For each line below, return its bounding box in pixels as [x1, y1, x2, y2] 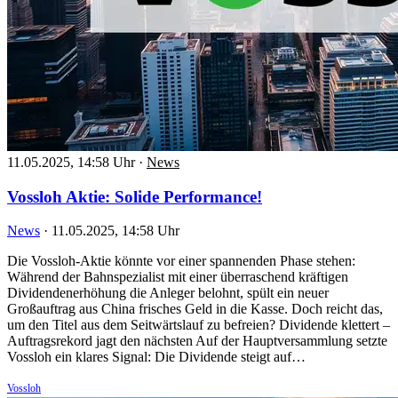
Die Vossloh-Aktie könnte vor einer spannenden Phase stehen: [7, 253, 355, 269]
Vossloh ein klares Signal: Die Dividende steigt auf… [7, 349, 306, 365]
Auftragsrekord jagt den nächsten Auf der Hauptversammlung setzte [7, 333, 387, 349]
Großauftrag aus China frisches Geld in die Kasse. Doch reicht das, [7, 301, 383, 317]
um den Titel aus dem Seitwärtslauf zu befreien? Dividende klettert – [7, 317, 390, 333]
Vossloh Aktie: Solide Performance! [7, 187, 262, 206]
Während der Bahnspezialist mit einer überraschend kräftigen [7, 269, 348, 285]
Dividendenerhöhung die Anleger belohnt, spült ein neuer [7, 285, 329, 301]
